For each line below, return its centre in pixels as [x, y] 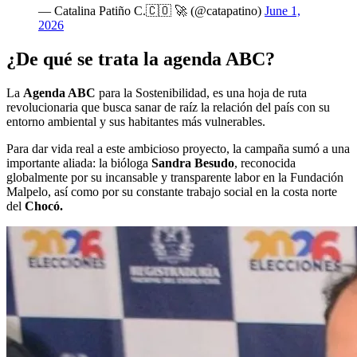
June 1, [282, 10]
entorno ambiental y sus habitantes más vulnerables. [136, 121]
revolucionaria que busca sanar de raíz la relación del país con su [168, 107]
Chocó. [44, 206]
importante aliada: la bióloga [77, 163]
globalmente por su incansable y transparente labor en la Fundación [175, 177]
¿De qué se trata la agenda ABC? [141, 59]
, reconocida [265, 163]
